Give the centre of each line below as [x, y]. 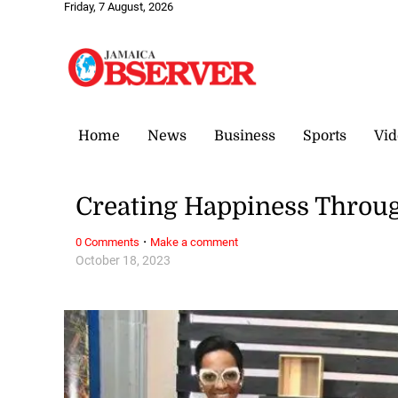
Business [245, 135]
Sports [325, 135]
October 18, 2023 [123, 260]
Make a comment [195, 242]
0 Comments [108, 242]
